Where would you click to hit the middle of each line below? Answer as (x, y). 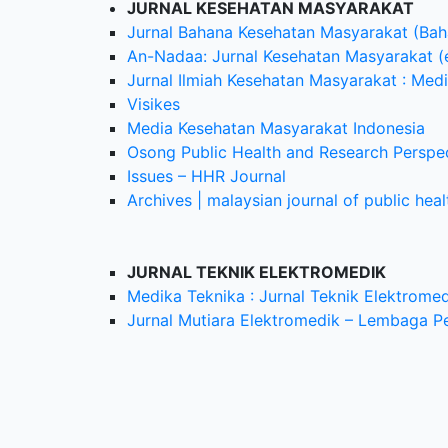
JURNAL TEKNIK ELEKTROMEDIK (256, 272)
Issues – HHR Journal (206, 176)
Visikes (153, 104)
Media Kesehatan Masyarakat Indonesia (276, 128)
